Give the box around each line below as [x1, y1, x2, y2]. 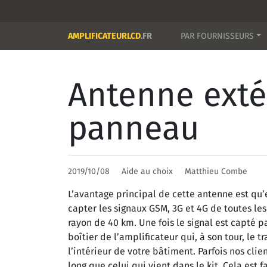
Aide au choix [122, 166, 175, 176]
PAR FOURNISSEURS [181, 31, 254, 41]
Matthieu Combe [185, 166, 247, 176]
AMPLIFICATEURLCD [68, 31, 141, 41]
